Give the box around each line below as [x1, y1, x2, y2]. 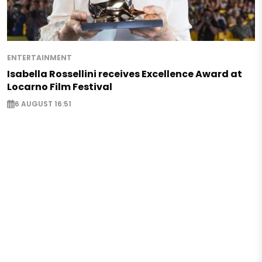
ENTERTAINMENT [7, 53, 72, 63]
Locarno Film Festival [7, 80, 112, 94]
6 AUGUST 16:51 [15, 99, 71, 109]
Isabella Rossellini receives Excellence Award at [7, 67, 242, 81]
